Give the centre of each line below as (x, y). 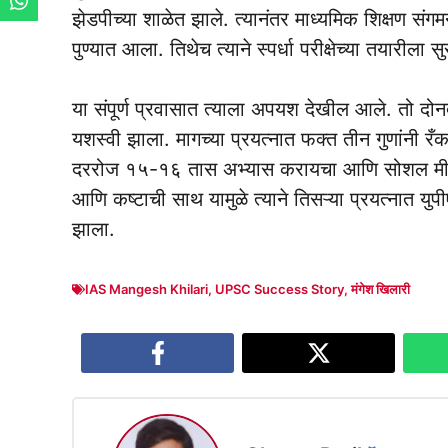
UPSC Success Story (279, 289)
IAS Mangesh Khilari (146, 289)
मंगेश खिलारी (380, 289)
